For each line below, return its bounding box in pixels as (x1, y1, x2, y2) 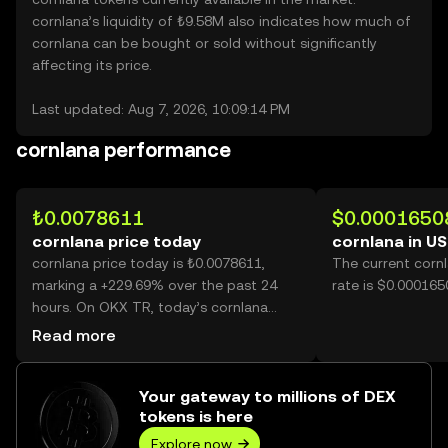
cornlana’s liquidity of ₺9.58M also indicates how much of (32, 13, 411, 29)
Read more (32, 326, 116, 345)
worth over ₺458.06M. (32, 343, 174, 359)
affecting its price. (32, 57, 152, 73)
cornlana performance (16, 138, 231, 162)
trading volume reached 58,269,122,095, (32, 321, 294, 337)
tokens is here (139, 407, 253, 426)
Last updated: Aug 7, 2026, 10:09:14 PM (32, 101, 290, 117)
